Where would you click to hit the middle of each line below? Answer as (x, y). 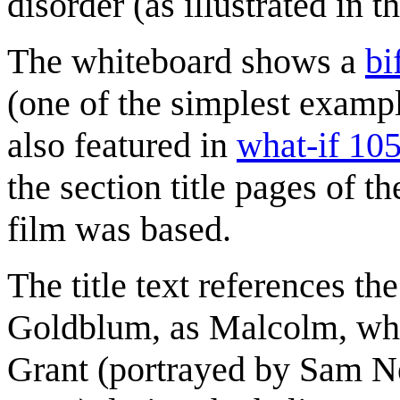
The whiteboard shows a (186, 61)
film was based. (119, 229)
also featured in (122, 145)
